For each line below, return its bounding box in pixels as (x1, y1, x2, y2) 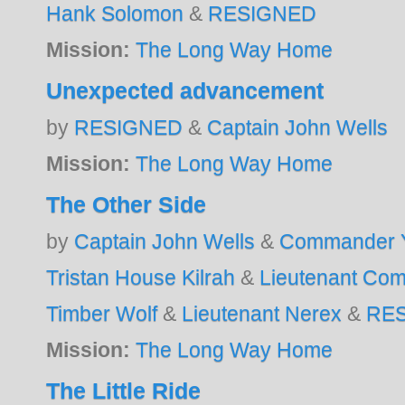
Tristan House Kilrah (46, 265, 236, 289)
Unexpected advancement (46, 77, 325, 103)
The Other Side (46, 191, 207, 217)
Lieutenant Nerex (182, 301, 343, 325)
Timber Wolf (46, 301, 158, 325)
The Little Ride (46, 377, 202, 403)
